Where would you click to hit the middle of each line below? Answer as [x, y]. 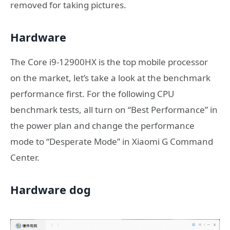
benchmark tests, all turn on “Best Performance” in [114, 110]
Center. [25, 158]
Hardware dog [51, 189]
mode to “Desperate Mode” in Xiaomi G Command [112, 142]
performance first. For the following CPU [92, 94]
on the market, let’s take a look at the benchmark [110, 78]
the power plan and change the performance [102, 126]
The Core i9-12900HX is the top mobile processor [109, 62]
